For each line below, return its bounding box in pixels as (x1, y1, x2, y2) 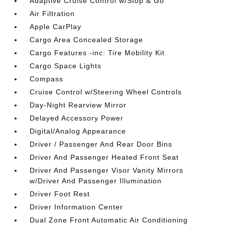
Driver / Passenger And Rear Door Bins (30, 140, 173, 148)
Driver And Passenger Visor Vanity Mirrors (30, 166, 184, 174)
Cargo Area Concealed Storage (30, 36, 144, 44)
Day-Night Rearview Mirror (30, 101, 127, 109)
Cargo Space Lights (30, 62, 102, 70)
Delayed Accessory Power (30, 114, 124, 122)
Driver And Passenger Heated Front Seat (30, 153, 179, 161)
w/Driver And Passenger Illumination (30, 177, 162, 185)
